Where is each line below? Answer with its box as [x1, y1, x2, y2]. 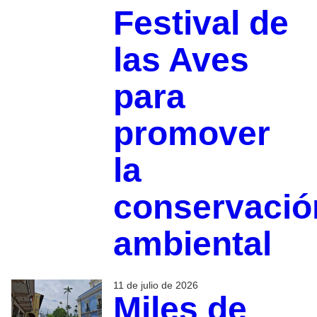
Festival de [113, 4, 289, 42]
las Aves [113, 40, 249, 79]
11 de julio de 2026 [113, 279, 198, 291]
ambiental [113, 224, 272, 263]
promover [113, 114, 270, 152]
